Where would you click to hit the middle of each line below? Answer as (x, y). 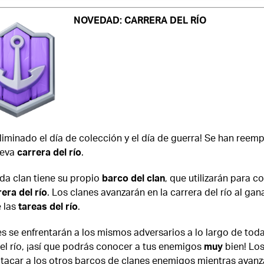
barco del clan (133, 178)
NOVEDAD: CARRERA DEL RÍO (140, 20)
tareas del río (48, 206)
